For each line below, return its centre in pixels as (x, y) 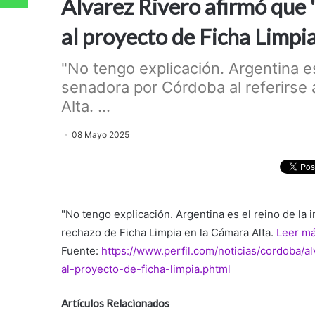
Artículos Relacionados (115, 303)
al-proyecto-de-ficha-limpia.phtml (146, 269)
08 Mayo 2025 (101, 135)
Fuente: (81, 250)
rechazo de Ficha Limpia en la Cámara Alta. (169, 232)
